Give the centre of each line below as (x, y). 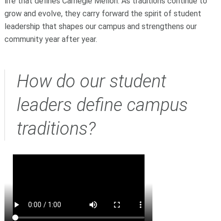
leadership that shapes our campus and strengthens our (100, 26)
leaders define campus (102, 105)
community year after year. (51, 39)
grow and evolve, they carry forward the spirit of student (103, 13)
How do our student (91, 81)
